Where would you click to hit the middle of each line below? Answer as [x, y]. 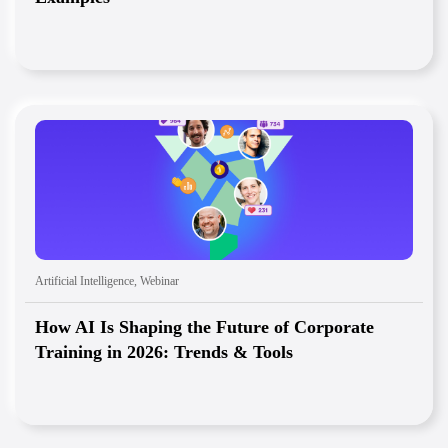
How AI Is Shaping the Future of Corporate [204, 327]
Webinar [159, 281]
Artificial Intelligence [84, 281]
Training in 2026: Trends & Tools [164, 352]
